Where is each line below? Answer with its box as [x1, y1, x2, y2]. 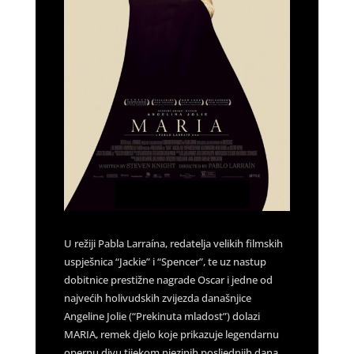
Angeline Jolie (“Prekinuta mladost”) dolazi [63, 308, 260, 323]
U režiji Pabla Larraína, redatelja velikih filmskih [63, 235, 283, 250]
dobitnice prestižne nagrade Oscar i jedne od [63, 272, 273, 287]
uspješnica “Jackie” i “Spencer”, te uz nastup [63, 254, 266, 269]
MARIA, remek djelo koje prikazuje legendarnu [63, 326, 279, 341]
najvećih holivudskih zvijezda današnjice [63, 290, 251, 305]
